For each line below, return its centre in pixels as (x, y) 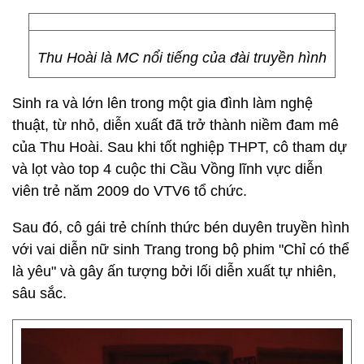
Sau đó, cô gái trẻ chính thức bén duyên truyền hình (181, 227)
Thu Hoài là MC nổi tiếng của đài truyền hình (182, 58)
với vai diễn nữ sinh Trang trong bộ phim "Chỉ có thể (181, 249)
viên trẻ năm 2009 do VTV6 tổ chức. (130, 191)
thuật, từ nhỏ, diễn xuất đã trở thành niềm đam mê (175, 125)
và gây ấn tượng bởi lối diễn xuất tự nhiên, (198, 271)
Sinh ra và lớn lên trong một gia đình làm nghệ (162, 103)
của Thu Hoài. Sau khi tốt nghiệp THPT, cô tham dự (180, 147)
